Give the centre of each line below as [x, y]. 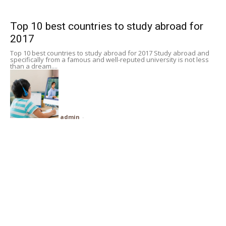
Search [193, 46]
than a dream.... [34, 66]
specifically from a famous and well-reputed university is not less [109, 59]
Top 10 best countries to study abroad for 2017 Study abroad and [110, 53]
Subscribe [30, 7]
